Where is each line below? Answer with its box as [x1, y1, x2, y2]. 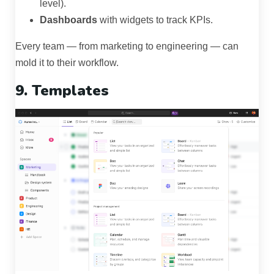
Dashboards [40, 15, 97, 26]
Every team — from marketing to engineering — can [15, 41, 239, 52]
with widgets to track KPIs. [97, 15, 213, 26]
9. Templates [15, 81, 109, 101]
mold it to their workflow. [15, 57, 119, 68]
